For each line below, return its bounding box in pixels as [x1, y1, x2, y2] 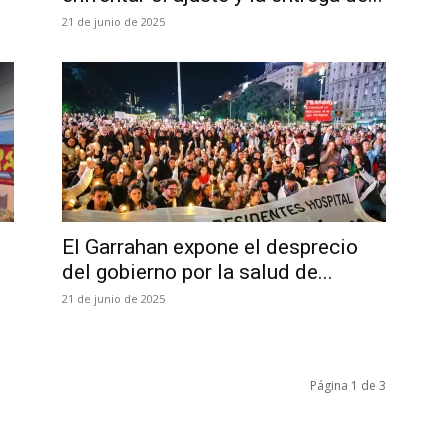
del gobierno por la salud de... [62, 260, 333, 284]
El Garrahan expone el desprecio [62, 235, 358, 259]
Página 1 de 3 [310, 377, 386, 394]
